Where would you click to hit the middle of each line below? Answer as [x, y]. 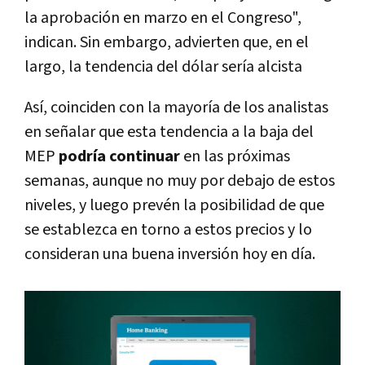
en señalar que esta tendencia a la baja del [169, 132]
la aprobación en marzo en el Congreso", [163, 18]
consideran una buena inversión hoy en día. [170, 255]
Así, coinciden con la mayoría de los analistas [176, 108]
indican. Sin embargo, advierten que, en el [167, 43]
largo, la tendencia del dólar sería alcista [163, 67]
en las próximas [235, 157]
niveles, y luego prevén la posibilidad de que [174, 206]
